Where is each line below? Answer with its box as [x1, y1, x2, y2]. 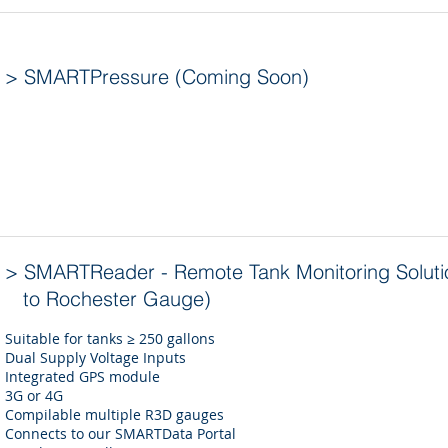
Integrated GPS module [5, 367, 160, 386]
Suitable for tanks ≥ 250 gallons [5, 329, 215, 348]
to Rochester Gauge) [5, 286, 211, 311]
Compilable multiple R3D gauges [5, 405, 224, 424]
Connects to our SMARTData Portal [5, 424, 236, 443]
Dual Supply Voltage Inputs [5, 348, 186, 367]
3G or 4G [5, 386, 63, 405]
